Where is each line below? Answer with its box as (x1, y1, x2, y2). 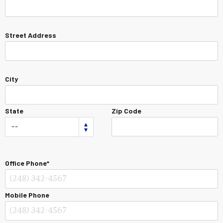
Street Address (5, 31, 56, 39)
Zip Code (111, 107, 141, 115)
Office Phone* (5, 159, 49, 167)
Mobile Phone (5, 191, 49, 199)
